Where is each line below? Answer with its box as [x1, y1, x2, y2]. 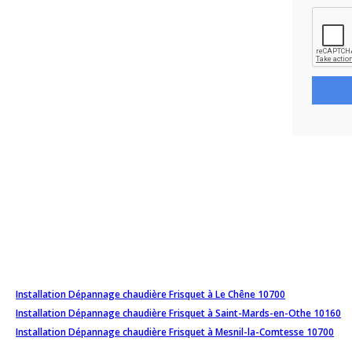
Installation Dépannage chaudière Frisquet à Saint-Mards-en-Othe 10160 [16, 306, 341, 320]
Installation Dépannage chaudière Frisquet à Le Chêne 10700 [16, 287, 285, 301]
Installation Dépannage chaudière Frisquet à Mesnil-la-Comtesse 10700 [16, 324, 334, 339]
